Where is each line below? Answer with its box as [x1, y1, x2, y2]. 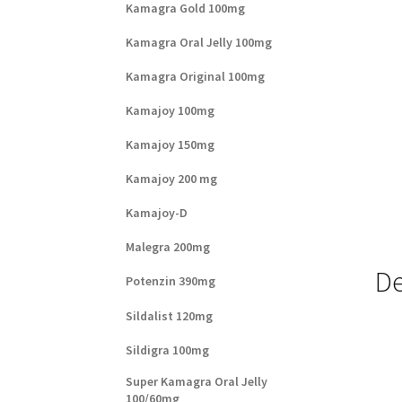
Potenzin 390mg [126, 273, 216, 290]
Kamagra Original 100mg [126, 68, 266, 85]
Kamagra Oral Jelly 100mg [126, 34, 273, 51]
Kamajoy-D [126, 205, 188, 222]
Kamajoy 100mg [126, 102, 215, 119]
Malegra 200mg [126, 239, 211, 256]
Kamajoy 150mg [126, 136, 215, 153]
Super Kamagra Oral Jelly [126, 372, 268, 389]
